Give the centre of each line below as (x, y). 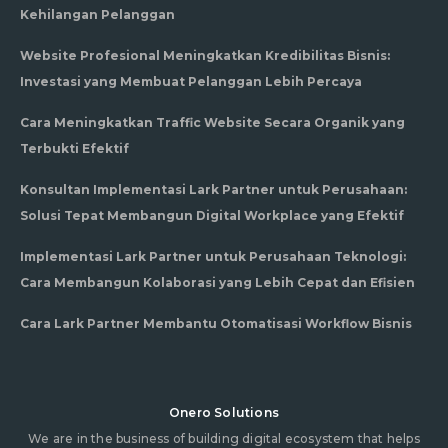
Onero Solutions (224, 413)
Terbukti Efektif (74, 149)
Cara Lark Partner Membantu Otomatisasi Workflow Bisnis (216, 324)
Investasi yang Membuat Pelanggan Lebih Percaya (191, 82)
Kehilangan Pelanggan (97, 15)
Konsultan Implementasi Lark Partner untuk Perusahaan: (213, 190)
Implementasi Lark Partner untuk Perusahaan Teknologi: (213, 257)
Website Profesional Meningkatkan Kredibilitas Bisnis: (205, 56)
